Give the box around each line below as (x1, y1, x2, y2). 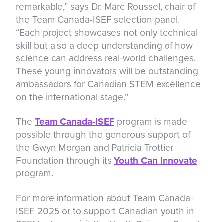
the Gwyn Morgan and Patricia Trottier (16, 141, 173, 153)
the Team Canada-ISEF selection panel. (16, 13, 180, 25)
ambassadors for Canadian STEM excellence (16, 78, 201, 90)
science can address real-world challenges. (16, 52, 196, 64)
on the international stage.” (16, 91, 128, 103)
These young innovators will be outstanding (16, 65, 198, 77)
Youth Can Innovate (114, 154, 197, 166)
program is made (114, 115, 187, 127)
